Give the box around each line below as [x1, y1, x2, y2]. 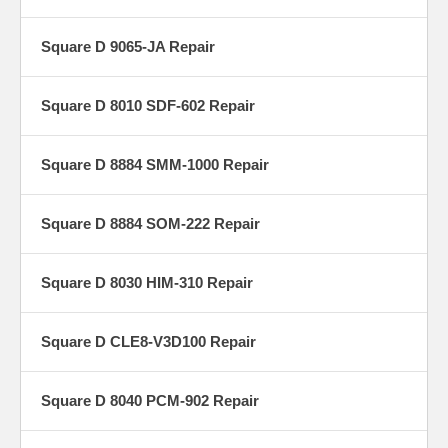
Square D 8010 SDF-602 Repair [41, 97, 255, 115]
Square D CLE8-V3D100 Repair [41, 333, 256, 351]
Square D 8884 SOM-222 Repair [41, 215, 260, 233]
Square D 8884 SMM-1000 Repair [41, 156, 269, 174]
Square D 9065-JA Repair [41, 38, 215, 56]
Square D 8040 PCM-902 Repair [41, 392, 259, 410]
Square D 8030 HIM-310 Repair [41, 274, 253, 292]
